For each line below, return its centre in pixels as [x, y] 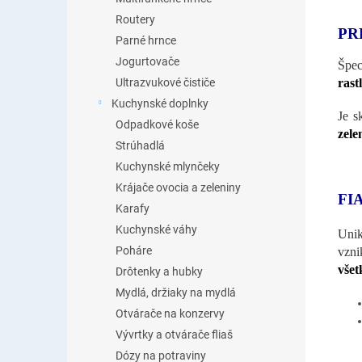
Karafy [133, 208]
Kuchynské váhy [156, 229]
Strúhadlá [140, 145]
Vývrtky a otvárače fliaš [174, 335]
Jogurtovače [147, 61]
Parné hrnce [146, 40]
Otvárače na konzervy [170, 314]
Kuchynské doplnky [160, 103]
